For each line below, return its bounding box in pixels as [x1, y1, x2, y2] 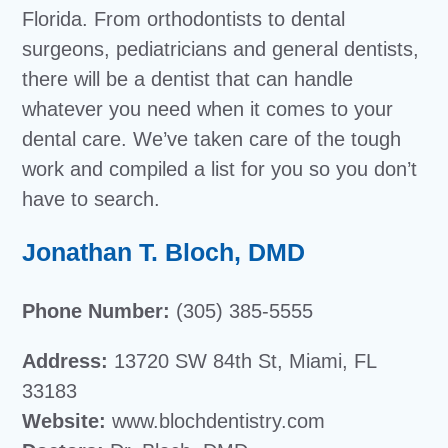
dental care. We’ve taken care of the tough [22, 128, 402, 150]
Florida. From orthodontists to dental [22, 8, 346, 30]
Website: [22, 410, 107, 432]
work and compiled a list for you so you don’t [22, 158, 418, 180]
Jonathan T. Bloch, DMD [22, 238, 306, 266]
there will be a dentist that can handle [22, 68, 354, 90]
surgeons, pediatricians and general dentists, [22, 38, 420, 60]
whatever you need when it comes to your [22, 98, 394, 120]
